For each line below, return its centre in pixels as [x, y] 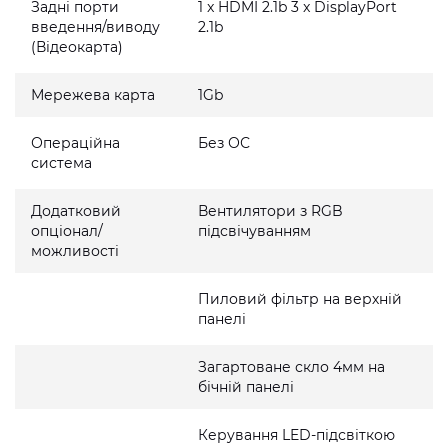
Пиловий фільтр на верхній [300, 299]
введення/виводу [95, 27]
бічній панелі [246, 387]
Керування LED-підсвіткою [297, 435]
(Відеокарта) [77, 47]
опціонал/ [67, 231]
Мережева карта [93, 95]
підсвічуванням [255, 231]
